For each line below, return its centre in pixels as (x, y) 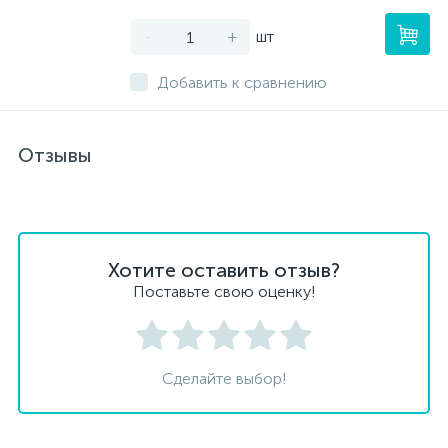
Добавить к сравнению (242, 82)
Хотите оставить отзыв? (224, 270)
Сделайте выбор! (224, 378)
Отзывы (55, 155)
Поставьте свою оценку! (224, 291)
